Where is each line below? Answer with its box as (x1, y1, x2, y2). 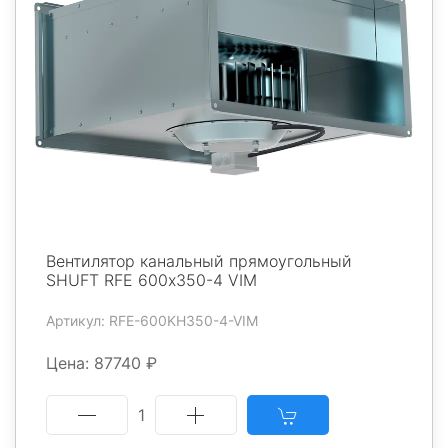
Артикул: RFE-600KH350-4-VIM (46, 311, 258, 329)
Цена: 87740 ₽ (46, 352, 157, 373)
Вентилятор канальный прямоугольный (46, 250, 352, 271)
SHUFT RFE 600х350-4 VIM (46, 269, 257, 290)
